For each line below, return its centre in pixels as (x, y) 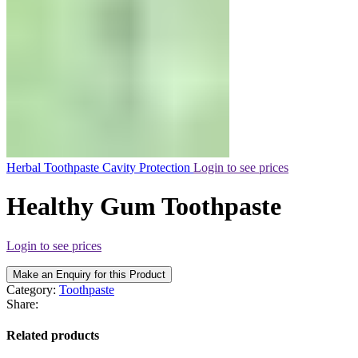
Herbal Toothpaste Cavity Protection (100, 167)
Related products (53, 336)
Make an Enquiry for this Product (89, 274)
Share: (22, 304)
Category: (31, 289)
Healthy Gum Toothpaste (144, 207)
